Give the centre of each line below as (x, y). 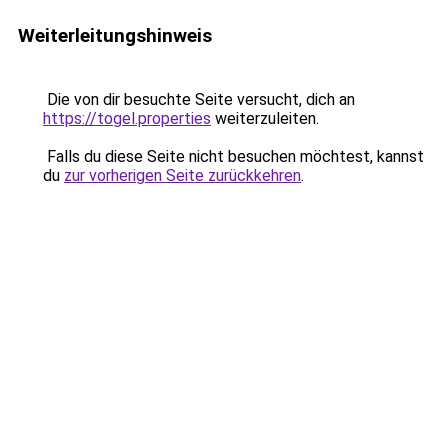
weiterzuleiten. (265, 118)
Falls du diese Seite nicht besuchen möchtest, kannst (233, 156)
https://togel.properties (127, 118)
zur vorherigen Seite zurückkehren (182, 175)
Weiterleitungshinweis (115, 35)
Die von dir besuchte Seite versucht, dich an (199, 99)
